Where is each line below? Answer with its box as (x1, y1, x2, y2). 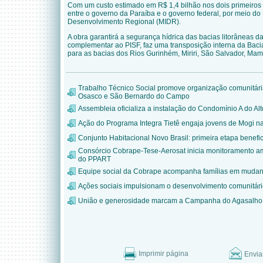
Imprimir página (139, 249, 188, 258)
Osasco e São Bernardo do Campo (78, 92, 190, 100)
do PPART (78, 155, 111, 163)
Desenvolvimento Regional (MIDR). (68, 18, 181, 26)
